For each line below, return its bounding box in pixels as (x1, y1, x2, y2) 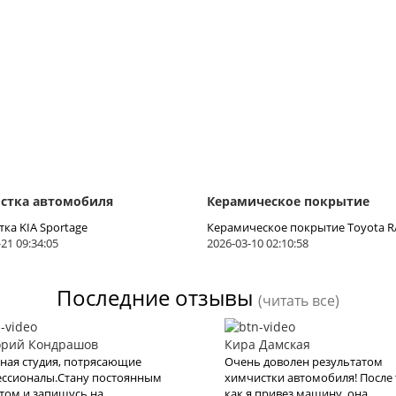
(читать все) (258, 290, 339, 310)
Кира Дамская (225, 335, 310, 353)
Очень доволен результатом (225, 353, 383, 369)
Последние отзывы (57, 282, 253, 312)
